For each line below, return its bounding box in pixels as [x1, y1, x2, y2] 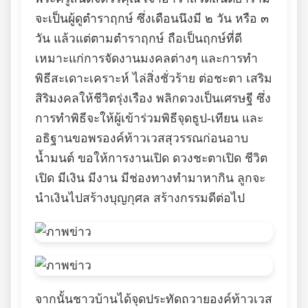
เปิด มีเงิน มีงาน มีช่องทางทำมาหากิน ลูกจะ [35, 171, 265, 186]
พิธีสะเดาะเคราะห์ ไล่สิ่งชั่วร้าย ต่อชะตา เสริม [35, 71, 272, 86]
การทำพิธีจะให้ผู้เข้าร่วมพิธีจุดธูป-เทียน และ [35, 111, 263, 126]
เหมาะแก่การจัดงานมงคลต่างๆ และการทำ [35, 52, 258, 66]
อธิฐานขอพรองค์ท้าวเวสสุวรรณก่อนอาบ [35, 131, 248, 146]
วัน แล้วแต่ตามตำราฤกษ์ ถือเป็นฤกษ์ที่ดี [35, 32, 242, 46]
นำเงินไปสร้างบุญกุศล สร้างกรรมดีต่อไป [35, 191, 245, 206]
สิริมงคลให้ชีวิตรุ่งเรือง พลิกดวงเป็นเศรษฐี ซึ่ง [35, 91, 271, 106]
